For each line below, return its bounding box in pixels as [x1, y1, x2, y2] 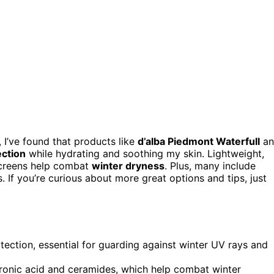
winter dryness [92, 159, 165, 172]
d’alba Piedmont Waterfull [138, 135, 260, 147]
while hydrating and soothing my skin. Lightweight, [26, 147, 264, 160]
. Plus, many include [165, 159, 256, 172]
